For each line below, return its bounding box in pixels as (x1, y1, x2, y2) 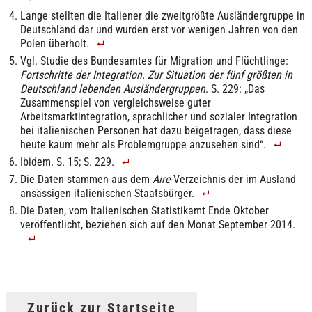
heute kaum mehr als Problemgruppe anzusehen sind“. (19, 138, 266, 152)
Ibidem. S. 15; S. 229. (19, 155, 114, 169)
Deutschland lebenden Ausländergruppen (19, 82, 205, 96)
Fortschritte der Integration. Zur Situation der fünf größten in (19, 68, 292, 82)
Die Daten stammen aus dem (19, 173, 153, 187)
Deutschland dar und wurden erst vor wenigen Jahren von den (19, 23, 298, 37)
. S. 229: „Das (205, 82, 265, 96)
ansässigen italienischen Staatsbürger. (19, 187, 194, 201)
